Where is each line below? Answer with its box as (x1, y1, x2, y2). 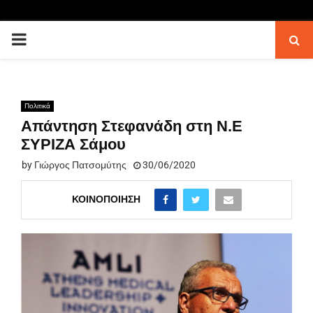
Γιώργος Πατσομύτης (34, 159, 126, 170)
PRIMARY (10, 29, 82, 49)
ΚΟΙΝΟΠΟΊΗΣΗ (71, 193, 140, 205)
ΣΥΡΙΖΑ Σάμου (21, 136, 126, 153)
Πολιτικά (24, 102, 50, 110)
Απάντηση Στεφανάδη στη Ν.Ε (21, 117, 242, 135)
